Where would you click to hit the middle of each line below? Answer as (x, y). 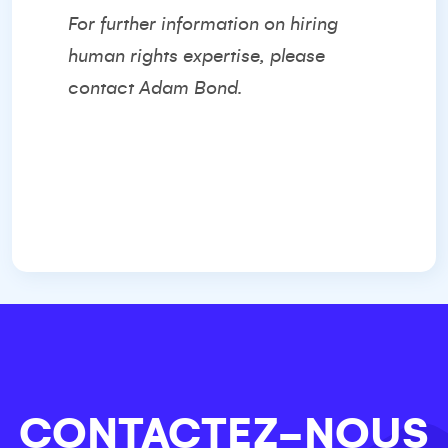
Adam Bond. (190, 88)
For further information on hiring (203, 24)
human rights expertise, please (196, 56)
